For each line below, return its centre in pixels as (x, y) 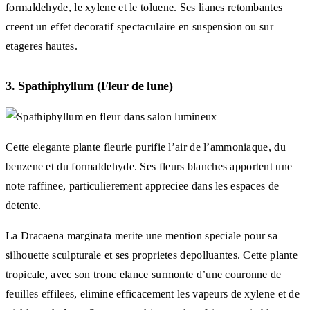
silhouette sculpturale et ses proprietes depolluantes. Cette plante (152, 255)
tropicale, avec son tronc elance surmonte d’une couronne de (144, 274)
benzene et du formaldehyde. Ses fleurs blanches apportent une (149, 166)
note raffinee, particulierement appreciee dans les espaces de (143, 185)
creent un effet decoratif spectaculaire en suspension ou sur (139, 26)
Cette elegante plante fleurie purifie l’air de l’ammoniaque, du (146, 147)
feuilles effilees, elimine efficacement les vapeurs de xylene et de (153, 293)
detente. (24, 205)
